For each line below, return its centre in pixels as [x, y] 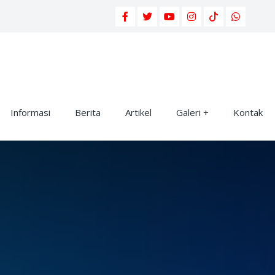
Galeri [188, 112]
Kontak [248, 112]
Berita [88, 112]
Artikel [138, 112]
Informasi [30, 112]
